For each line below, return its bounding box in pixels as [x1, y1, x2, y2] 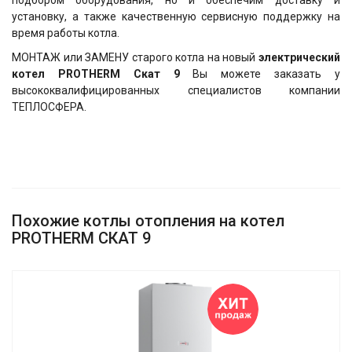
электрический [258, 51, 340, 64]
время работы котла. [12, 27, 119, 40]
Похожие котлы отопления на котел [12, 211, 284, 231]
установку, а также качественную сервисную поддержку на [12, 10, 340, 24]
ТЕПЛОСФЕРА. [12, 101, 86, 114]
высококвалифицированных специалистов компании [12, 84, 340, 97]
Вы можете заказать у [192, 68, 341, 81]
